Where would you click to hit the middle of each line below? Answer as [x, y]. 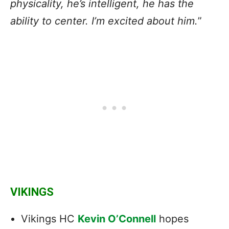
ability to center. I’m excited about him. [104, 21]
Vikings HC [49, 219]
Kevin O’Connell [117, 219]
